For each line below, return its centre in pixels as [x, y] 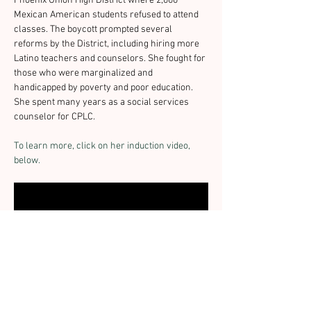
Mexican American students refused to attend [107, 15]
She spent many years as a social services [102, 102]
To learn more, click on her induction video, [103, 146]
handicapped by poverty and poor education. [104, 88]
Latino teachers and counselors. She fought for [111, 59]
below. [27, 161]
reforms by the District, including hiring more [108, 44]
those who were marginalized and [84, 73]
